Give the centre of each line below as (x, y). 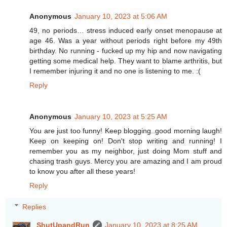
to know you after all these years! (82, 172)
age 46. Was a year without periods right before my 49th (126, 41)
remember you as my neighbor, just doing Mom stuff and (126, 151)
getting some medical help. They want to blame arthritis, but (126, 61)
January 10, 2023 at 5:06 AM (121, 16)
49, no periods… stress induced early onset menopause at (126, 31)
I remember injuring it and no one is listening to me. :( (115, 71)
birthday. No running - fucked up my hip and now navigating (126, 51)
